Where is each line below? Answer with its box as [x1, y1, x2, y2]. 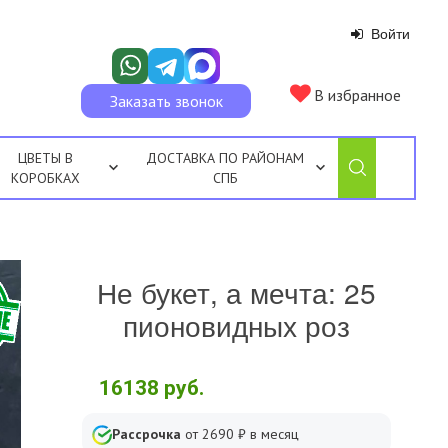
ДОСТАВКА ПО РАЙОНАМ [146, 149, 305, 167]
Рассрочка [111, 424, 181, 443]
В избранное [310, 85, 401, 105]
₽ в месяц [233, 424, 299, 443]
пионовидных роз [122, 305, 350, 345]
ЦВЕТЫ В [17, 149, 73, 167]
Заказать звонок [109, 91, 223, 111]
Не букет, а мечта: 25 [96, 272, 376, 312]
